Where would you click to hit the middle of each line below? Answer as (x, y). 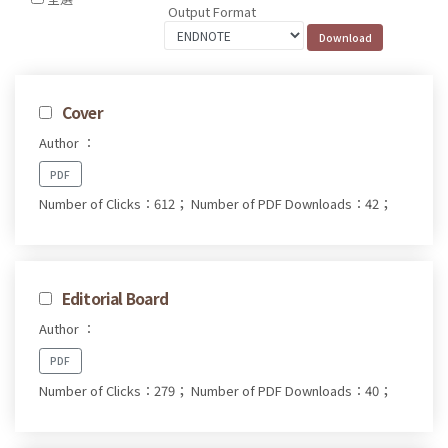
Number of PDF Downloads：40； (291, 391)
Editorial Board (114, 298)
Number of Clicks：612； (113, 204)
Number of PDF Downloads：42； (291, 204)
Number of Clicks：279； (113, 391)
